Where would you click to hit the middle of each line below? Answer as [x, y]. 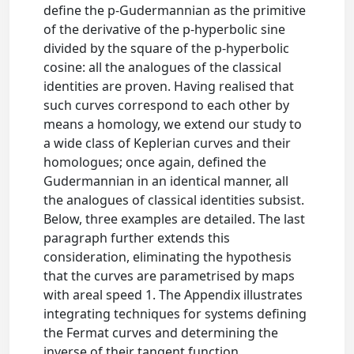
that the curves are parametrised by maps [169, 275]
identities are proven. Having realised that [169, 86]
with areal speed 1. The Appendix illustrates [173, 294]
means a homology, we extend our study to [173, 124]
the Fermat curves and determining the [161, 332]
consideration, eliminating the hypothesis [168, 256]
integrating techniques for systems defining [175, 313]
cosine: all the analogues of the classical [163, 67]
